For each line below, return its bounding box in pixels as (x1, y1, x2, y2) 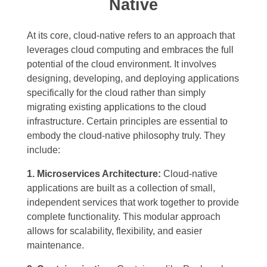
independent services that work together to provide (27, 197, 239, 208)
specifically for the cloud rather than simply (27, 88, 206, 98)
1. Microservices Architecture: (27, 169, 161, 179)
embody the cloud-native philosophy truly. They (27, 131, 225, 141)
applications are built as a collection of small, (27, 183, 215, 194)
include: (27, 145, 60, 156)
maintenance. (27, 240, 84, 251)
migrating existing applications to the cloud (27, 102, 206, 113)
